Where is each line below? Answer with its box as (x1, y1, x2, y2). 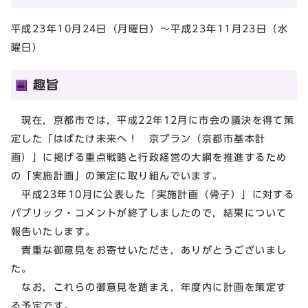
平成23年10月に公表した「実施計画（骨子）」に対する (11, 188, 295, 199)
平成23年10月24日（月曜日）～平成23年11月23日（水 (11, 23, 289, 34)
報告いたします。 (11, 225, 96, 236)
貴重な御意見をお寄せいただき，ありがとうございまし (11, 244, 287, 255)
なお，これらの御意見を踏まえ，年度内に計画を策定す (11, 281, 287, 292)
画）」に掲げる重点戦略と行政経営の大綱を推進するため (11, 151, 287, 162)
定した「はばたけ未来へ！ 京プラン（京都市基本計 (11, 133, 266, 144)
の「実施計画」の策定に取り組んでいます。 (11, 170, 223, 181)
